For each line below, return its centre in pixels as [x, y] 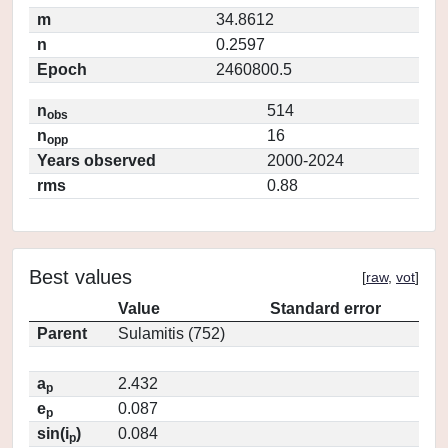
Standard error [325, 308]
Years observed [96, 160]
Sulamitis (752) [171, 333]
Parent [62, 333]
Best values [80, 277]
